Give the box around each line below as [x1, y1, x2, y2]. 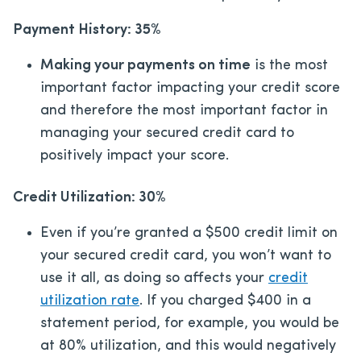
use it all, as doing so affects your [40, 270, 268, 286]
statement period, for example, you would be [40, 315, 339, 331]
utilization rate [40, 293, 139, 309]
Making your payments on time [40, 57, 251, 73]
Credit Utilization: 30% [13, 189, 166, 205]
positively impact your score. [40, 147, 229, 164]
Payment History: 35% [13, 22, 161, 38]
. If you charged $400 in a [139, 293, 311, 309]
